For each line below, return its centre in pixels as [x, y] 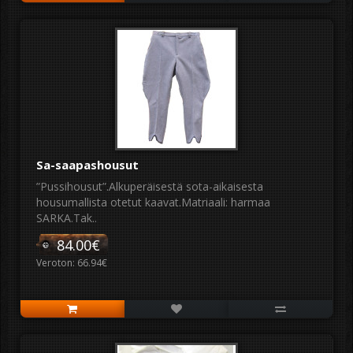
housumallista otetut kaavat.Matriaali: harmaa [153, 202]
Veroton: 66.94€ [72, 263]
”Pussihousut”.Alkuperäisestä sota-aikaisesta [150, 186]
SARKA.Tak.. [67, 218]
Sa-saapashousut [87, 165]
